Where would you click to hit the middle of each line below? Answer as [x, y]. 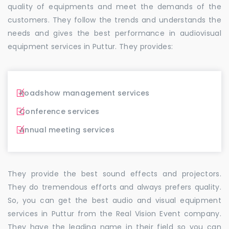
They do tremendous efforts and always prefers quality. [114, 187]
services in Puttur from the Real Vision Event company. [114, 213]
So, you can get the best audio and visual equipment [114, 200]
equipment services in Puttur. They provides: [90, 46]
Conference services [60, 111]
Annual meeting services [67, 130]
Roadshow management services [85, 93]
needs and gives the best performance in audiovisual [114, 33]
